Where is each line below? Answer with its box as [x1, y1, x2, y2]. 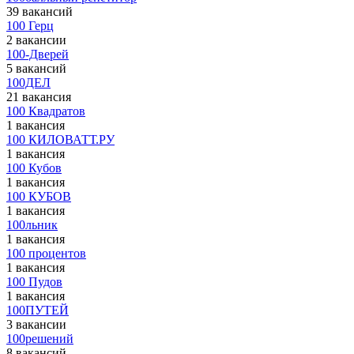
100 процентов [6, 247, 86, 260]
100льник [6, 218, 58, 232]
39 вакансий [6, 5, 73, 18]
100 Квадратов [6, 104, 85, 118]
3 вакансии [6, 318, 66, 331]
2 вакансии [6, 33, 66, 47]
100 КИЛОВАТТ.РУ [6, 133, 115, 146]
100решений [6, 332, 73, 345]
